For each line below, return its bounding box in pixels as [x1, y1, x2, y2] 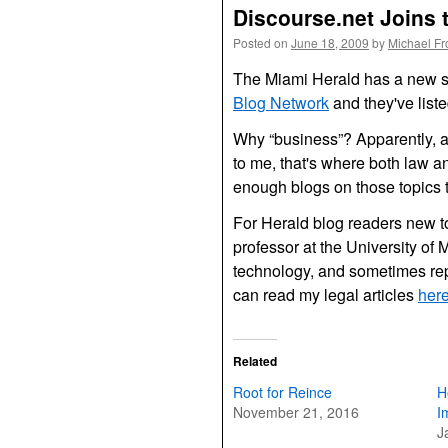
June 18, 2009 [291, 34, 369, 51]
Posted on [233, 34, 288, 51]
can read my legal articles [233, 283, 418, 306]
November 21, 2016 [233, 402, 359, 422]
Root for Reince [233, 382, 332, 402]
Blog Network [233, 91, 329, 114]
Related [233, 352, 277, 370]
